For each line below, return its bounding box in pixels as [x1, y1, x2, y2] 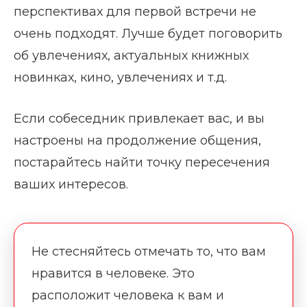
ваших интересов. [14, 176, 128, 192]
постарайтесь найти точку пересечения [14, 154, 270, 170]
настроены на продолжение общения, [14, 132, 261, 148]
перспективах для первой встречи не [14, 3, 256, 19]
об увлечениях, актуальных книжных [14, 47, 249, 63]
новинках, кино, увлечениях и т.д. [14, 69, 227, 85]
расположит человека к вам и [32, 287, 224, 303]
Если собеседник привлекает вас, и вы [14, 110, 265, 126]
